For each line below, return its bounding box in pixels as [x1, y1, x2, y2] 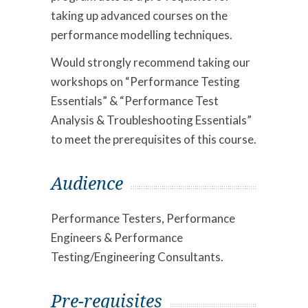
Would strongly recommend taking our [51, 54, 250, 69]
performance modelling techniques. [51, 27, 232, 42]
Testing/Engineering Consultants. [51, 249, 223, 264]
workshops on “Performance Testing [51, 74, 240, 89]
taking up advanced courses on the [51, 8, 228, 23]
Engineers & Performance [51, 230, 183, 245]
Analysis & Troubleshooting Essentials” [51, 112, 252, 127]
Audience [51, 173, 123, 194]
